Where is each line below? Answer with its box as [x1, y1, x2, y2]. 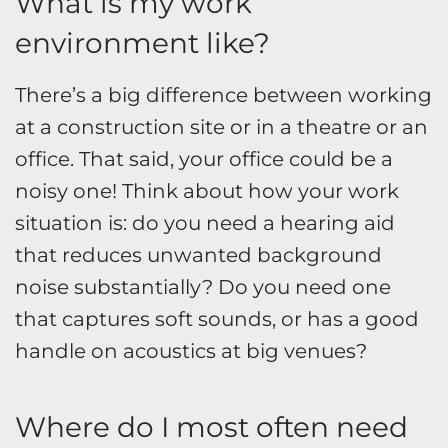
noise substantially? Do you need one [15, 274, 391, 299]
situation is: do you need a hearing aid [15, 210, 395, 235]
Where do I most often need [15, 409, 408, 444]
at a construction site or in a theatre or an [15, 114, 428, 139]
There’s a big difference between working [15, 82, 432, 107]
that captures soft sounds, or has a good [15, 306, 419, 331]
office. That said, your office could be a [15, 146, 393, 171]
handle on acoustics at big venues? [15, 338, 367, 363]
